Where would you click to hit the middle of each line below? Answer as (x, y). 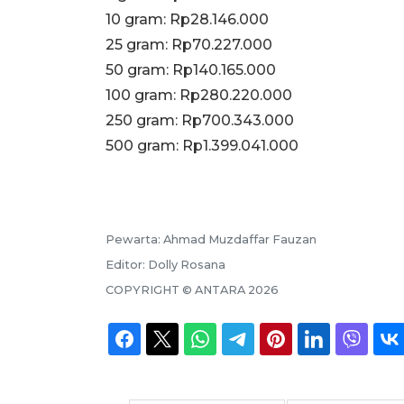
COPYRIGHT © (150, 289)
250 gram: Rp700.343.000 (200, 120)
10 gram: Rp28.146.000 (187, 19)
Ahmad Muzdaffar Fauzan (240, 239)
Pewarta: (134, 239)
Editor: (127, 264)
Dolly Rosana (187, 264)
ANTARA (220, 289)
